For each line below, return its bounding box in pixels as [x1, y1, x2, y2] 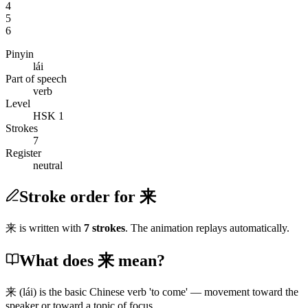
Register [5, 146, 41, 159]
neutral [33, 159, 63, 171]
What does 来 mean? [19, 251, 165, 269]
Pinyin [5, 47, 34, 60]
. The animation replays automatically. [125, 221, 289, 234]
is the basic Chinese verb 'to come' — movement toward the [36, 285, 298, 298]
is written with [19, 221, 81, 234]
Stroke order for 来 [19, 187, 156, 206]
